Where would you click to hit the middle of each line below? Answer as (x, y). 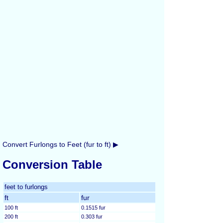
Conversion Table (52, 164)
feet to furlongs (26, 187)
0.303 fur (92, 216)
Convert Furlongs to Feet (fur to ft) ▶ (60, 144)
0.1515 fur (93, 207)
